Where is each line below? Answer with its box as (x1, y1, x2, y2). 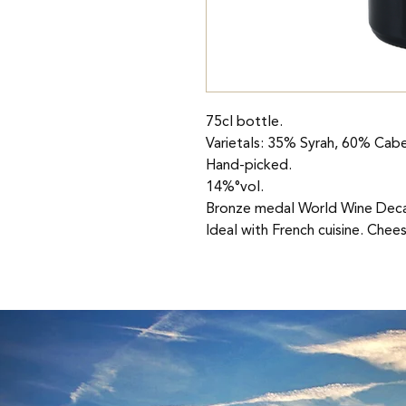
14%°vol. (206, 176, 264, 198)
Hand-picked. (206, 154, 292, 176)
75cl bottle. (206, 111, 286, 132)
